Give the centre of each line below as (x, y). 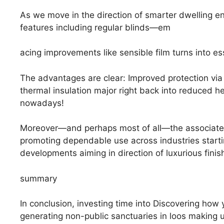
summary (38, 178)
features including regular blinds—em (95, 27)
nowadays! (42, 103)
